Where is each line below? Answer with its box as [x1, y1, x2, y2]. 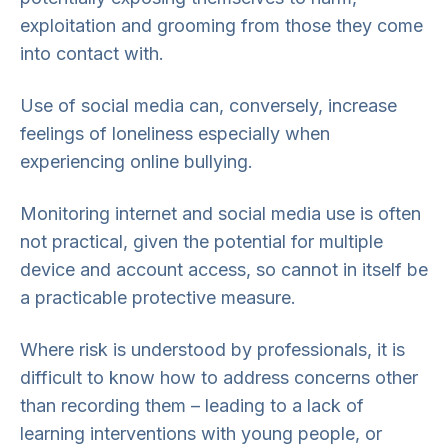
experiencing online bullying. [20, 151, 253, 172]
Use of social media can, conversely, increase [20, 95, 397, 116]
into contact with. [20, 43, 164, 64]
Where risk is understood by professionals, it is [20, 339, 405, 360]
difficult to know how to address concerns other [20, 367, 418, 388]
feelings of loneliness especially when [20, 123, 330, 144]
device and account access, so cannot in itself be [20, 259, 428, 280]
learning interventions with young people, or [20, 423, 382, 444]
